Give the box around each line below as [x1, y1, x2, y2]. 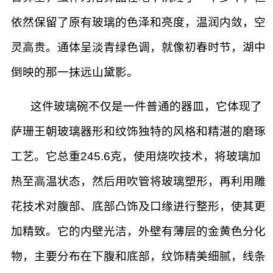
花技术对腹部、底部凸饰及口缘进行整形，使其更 [11, 200, 266, 213]
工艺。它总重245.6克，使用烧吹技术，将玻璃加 [11, 150, 261, 163]
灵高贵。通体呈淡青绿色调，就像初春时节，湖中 [11, 41, 266, 54]
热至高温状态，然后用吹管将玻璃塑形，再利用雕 [11, 175, 266, 188]
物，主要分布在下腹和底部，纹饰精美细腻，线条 [11, 250, 266, 263]
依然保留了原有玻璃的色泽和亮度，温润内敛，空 [11, 16, 266, 29]
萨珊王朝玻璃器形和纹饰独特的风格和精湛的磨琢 [11, 125, 266, 138]
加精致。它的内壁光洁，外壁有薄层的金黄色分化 [11, 225, 266, 238]
